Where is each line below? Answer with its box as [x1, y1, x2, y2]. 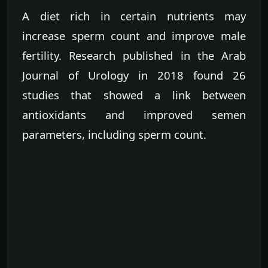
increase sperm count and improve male [22, 28, 246, 44]
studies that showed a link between [22, 87, 246, 103]
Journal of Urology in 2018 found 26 [22, 68, 246, 83]
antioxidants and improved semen [22, 107, 246, 123]
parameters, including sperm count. [22, 127, 206, 142]
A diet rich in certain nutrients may [22, 8, 246, 24]
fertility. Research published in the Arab [22, 48, 246, 63]
